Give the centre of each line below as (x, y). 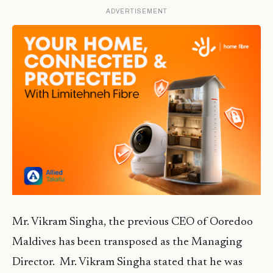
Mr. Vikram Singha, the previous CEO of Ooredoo (133, 222)
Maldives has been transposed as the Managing (127, 243)
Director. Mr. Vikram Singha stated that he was (127, 263)
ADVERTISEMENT (136, 12)
